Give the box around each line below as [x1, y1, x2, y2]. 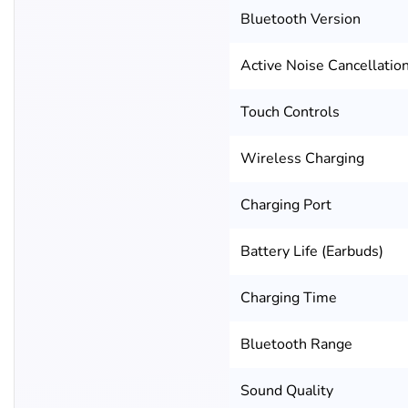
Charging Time [240, 288, 337, 309]
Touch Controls [240, 102, 340, 123]
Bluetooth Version [240, 9, 361, 30]
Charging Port [240, 195, 331, 216]
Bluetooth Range [240, 334, 352, 355]
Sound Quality [240, 381, 333, 402]
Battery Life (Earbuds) [240, 241, 383, 262]
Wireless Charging [240, 148, 364, 169]
